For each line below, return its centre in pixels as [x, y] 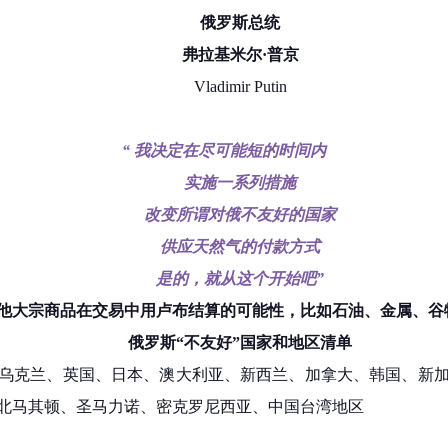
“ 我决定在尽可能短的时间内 [224, 151]
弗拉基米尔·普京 [240, 55]
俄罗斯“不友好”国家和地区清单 [240, 343]
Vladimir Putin [240, 87]
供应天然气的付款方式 [240, 247]
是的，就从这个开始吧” [240, 279]
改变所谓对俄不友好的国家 [240, 215]
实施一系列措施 [240, 183]
